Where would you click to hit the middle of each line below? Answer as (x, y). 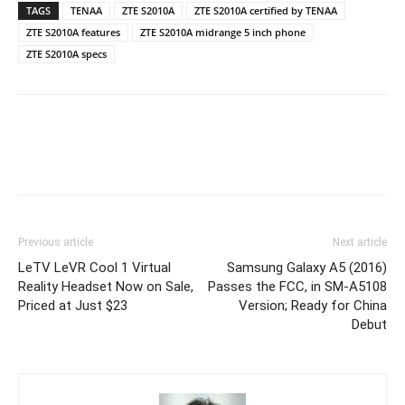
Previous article (56, 242)
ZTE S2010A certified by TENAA (266, 10)
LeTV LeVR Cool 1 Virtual (94, 268)
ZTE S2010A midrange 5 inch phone (223, 32)
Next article (360, 242)
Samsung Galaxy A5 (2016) (307, 268)
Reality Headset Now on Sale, (106, 287)
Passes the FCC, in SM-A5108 (297, 287)
